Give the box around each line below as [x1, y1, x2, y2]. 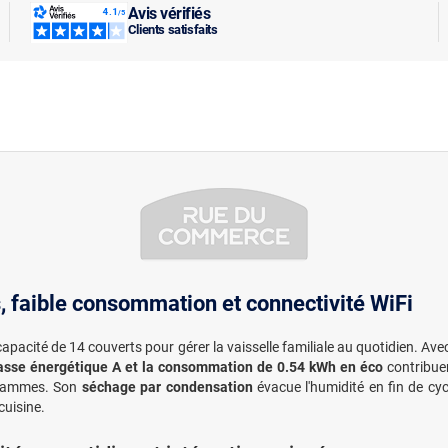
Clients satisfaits [127, 22, 218, 38]
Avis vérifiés [127, 4, 211, 24]
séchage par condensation [81, 378, 253, 395]
